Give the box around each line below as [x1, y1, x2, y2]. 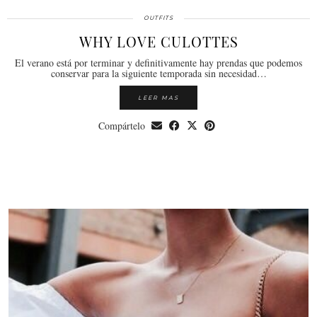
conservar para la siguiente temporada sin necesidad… [50, 66, 267, 80]
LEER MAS [138, 93, 179, 101]
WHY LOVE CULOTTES [79, 31, 238, 51]
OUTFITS [144, 13, 173, 21]
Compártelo [98, 118, 148, 132]
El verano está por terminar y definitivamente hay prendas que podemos [15, 55, 302, 69]
